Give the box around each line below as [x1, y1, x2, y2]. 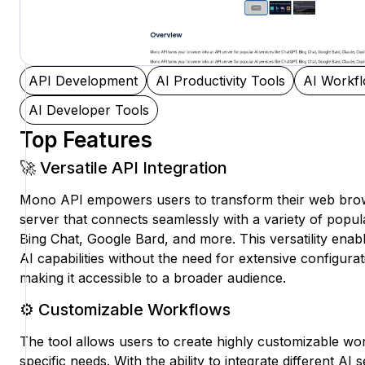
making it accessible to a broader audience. [20, 270, 286, 287]
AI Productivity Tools [156, 73, 285, 90]
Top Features [20, 127, 152, 153]
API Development [29, 73, 138, 90]
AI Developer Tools [29, 102, 149, 119]
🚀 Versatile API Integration [20, 158, 227, 178]
